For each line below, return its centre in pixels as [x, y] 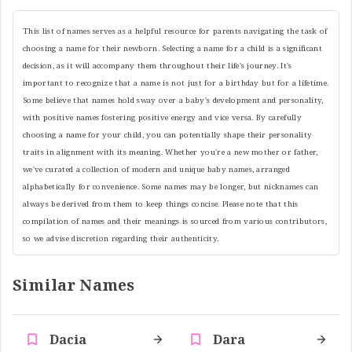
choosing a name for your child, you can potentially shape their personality [168, 135]
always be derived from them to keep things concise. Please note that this [161, 204]
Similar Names [74, 285]
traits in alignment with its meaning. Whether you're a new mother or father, [170, 152]
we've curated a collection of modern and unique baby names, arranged [157, 170]
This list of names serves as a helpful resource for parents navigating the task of [175, 31]
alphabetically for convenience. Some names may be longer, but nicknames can [171, 187]
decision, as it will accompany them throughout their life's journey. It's [158, 66]
